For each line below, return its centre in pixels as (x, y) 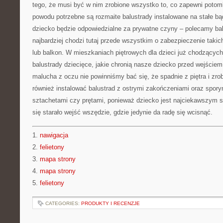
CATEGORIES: (63, 203)
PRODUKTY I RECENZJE (111, 203)
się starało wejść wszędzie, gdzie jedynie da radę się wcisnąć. (122, 112)
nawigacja (54, 135)
